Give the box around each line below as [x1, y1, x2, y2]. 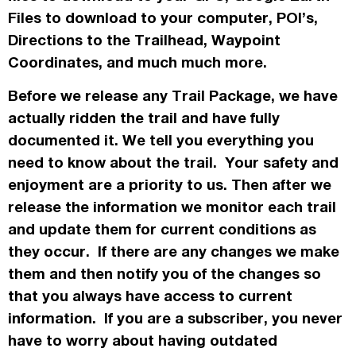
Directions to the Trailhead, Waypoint [8, 30, 281, 50]
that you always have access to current [8, 286, 292, 306]
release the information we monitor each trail [8, 197, 336, 217]
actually [8, 108, 65, 128]
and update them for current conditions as [8, 219, 316, 239]
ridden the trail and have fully [65, 108, 280, 128]
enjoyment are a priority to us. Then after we [8, 175, 331, 195]
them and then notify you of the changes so [8, 264, 321, 284]
